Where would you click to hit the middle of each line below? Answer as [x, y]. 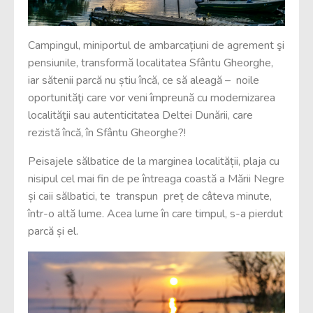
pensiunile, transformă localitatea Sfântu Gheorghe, [151, 63]
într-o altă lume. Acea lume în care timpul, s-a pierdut [155, 214]
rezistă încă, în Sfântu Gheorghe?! [107, 133]
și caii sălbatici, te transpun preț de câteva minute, [150, 197]
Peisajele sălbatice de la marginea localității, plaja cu [154, 162]
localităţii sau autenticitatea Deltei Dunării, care [140, 116]
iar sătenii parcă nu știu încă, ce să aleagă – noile [144, 81]
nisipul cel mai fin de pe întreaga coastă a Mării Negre [156, 179]
